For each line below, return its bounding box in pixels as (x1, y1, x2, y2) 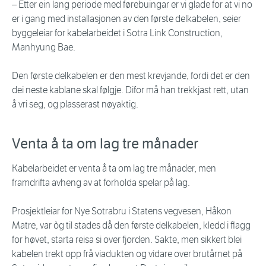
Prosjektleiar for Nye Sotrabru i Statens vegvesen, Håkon (12, 205, 232, 217)
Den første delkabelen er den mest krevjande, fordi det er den (12, 70, 250, 82)
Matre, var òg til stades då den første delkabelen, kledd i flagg (12, 220, 251, 232)
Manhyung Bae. (12, 42, 75, 53)
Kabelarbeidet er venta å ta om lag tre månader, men (12, 163, 216, 175)
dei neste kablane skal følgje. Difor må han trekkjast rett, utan (12, 84, 249, 96)
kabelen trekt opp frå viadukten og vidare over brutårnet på (12, 248, 242, 260)
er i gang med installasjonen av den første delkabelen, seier (12, 13, 241, 25)
